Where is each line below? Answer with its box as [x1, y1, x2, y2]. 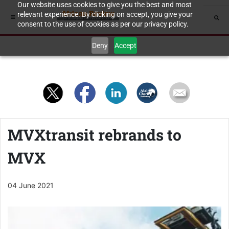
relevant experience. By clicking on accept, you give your [17, 10, 193, 18]
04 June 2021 [8, 181, 54, 190]
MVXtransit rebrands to [8, 125, 181, 145]
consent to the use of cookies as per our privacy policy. [17, 20, 189, 28]
